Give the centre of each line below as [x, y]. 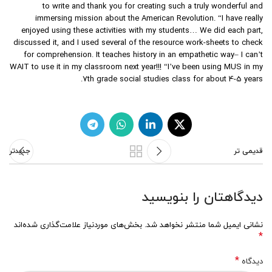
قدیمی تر [248, 151]
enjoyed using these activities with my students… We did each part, [142, 31]
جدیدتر [20, 151]
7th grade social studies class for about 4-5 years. [173, 80]
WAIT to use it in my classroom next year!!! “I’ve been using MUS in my [136, 68]
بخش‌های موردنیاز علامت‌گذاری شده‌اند [78, 226]
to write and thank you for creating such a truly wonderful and [153, 7]
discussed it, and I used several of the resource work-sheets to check [138, 43]
